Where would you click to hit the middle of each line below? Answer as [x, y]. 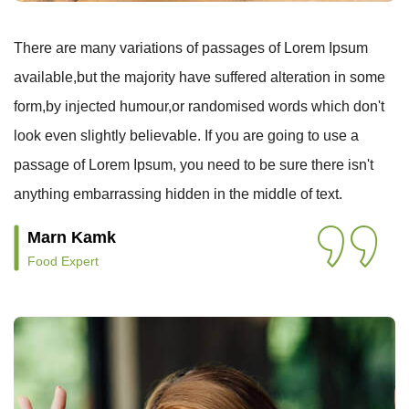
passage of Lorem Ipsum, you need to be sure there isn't [194, 165]
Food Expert [63, 261]
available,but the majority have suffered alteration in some [199, 77]
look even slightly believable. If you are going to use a [186, 136]
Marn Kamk [72, 237]
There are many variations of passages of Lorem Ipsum [191, 48]
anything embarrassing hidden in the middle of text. [178, 194]
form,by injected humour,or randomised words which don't [199, 106]
